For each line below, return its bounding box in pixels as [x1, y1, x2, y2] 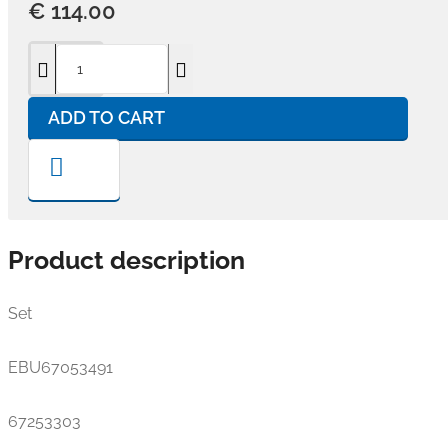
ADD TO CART [48, 107, 165, 128]
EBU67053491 [8, 358, 113, 377]
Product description [8, 245, 245, 275]
